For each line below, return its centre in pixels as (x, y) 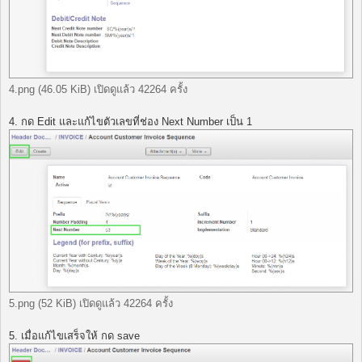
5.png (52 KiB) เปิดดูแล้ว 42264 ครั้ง (91, 304)
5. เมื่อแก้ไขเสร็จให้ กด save (74, 336)
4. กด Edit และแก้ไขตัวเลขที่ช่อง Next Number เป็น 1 (130, 122)
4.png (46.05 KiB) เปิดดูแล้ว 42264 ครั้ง (98, 90)
